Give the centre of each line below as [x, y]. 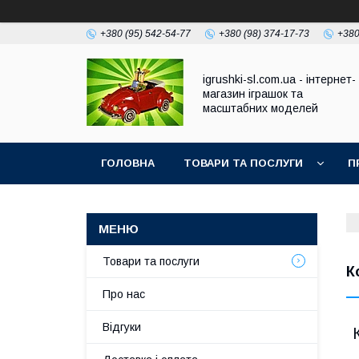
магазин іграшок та [253, 93]
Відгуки [122, 327]
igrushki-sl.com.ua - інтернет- [279, 79]
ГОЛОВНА [128, 163]
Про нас [124, 294]
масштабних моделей [260, 108]
